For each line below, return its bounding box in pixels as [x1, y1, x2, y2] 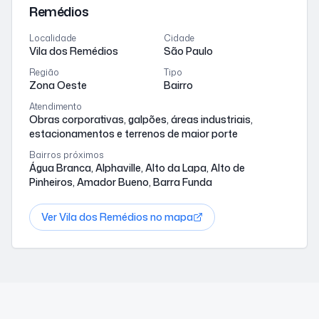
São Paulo [164, 44, 213, 58]
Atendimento [29, 100, 82, 113]
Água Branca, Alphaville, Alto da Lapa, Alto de [29, 161, 245, 175]
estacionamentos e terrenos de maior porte [29, 127, 238, 141]
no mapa [148, 210, 193, 224]
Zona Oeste [29, 78, 87, 93]
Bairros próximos [29, 149, 104, 162]
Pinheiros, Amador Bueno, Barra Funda [29, 175, 212, 189]
